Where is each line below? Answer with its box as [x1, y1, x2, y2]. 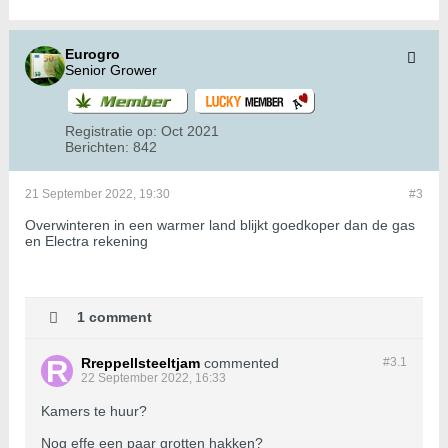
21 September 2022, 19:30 [25, 187, 170, 202]
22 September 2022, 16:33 [81, 371, 226, 386]
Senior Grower [65, 62, 157, 79]
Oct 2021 [161, 123, 219, 140]
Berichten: [65, 139, 129, 156]
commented [204, 355, 279, 372]
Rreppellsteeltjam [81, 355, 200, 372]
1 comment [77, 308, 152, 325]
